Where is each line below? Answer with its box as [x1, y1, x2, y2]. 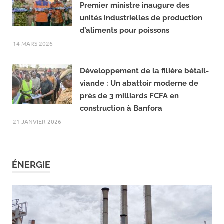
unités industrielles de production [80, 42, 202, 51]
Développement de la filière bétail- [80, 95, 209, 104]
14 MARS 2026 [13, 68, 53, 76]
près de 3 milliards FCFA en [80, 120, 179, 129]
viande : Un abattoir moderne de [80, 107, 198, 117]
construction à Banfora [80, 132, 164, 142]
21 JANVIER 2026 [13, 146, 62, 154]
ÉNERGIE [12, 188, 50, 199]
